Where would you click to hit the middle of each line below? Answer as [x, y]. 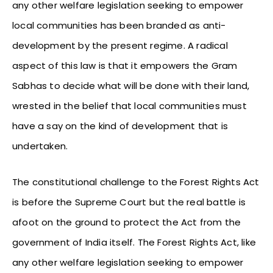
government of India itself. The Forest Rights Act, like [134, 242]
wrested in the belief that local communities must [129, 105]
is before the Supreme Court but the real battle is [129, 202]
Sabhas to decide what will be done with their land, [131, 85]
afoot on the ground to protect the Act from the [127, 222]
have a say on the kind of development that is [120, 126]
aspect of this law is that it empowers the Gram [125, 65]
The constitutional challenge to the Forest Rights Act [136, 182]
